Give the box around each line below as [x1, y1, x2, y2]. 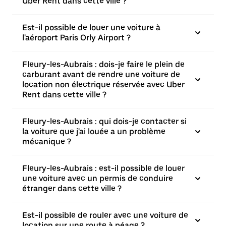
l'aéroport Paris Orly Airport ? [22, 33, 131, 42]
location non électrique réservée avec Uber [22, 80, 185, 89]
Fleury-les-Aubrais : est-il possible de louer [22, 163, 185, 173]
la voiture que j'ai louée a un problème [22, 127, 165, 136]
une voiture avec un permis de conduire [22, 174, 173, 183]
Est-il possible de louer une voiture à [22, 23, 160, 32]
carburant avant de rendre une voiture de [22, 70, 180, 79]
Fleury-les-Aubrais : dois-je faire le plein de [22, 60, 185, 69]
